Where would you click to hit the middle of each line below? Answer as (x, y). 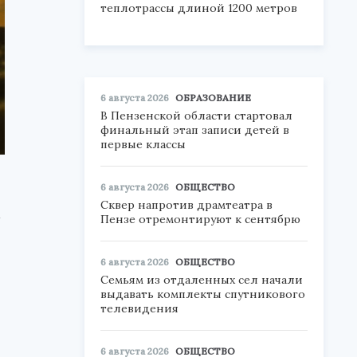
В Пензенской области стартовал (196, 116)
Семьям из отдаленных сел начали (202, 280)
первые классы (143, 144)
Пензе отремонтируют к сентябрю (200, 219)
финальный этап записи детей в (195, 130)
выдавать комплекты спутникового (203, 294)
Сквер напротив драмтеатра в (186, 205)
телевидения (139, 308)
